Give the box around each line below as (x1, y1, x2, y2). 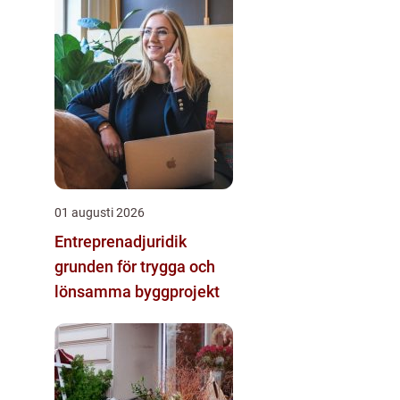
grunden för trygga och (54, 256, 215, 276)
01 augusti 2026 (54, 204, 145, 220)
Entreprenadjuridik (54, 231, 187, 251)
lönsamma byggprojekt (54, 281, 220, 301)
